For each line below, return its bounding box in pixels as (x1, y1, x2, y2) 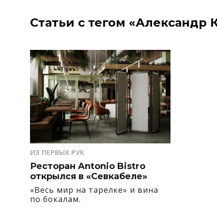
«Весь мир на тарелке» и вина (30, 184, 158, 195)
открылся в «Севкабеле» (30, 170, 147, 182)
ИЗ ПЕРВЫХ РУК (30, 147, 84, 157)
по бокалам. (30, 193, 81, 204)
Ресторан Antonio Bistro (30, 160, 145, 171)
